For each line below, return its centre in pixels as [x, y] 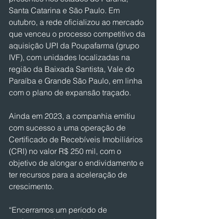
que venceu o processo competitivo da [78, 34]
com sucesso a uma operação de [68, 128]
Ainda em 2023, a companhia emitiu [73, 116]
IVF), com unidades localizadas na [70, 57]
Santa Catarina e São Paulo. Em [65, 10]
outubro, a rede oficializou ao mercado [77, 22]
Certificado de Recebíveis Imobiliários [77, 139]
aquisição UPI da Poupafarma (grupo [75, 45]
